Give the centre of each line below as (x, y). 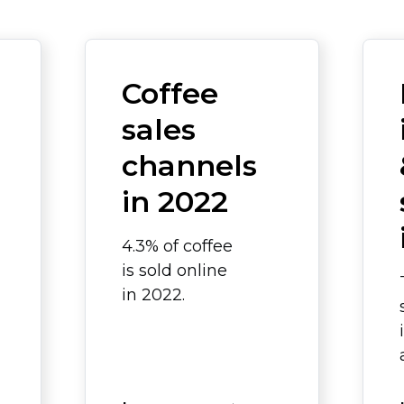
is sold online (174, 271)
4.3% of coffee (177, 246)
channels (189, 165)
